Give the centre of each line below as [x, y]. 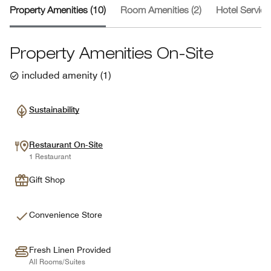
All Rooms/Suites [57, 262]
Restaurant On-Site [66, 145]
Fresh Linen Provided [70, 250]
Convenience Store [66, 215]
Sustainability [54, 109]
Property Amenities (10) [58, 11]
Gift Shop [47, 180]
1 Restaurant [50, 156]
